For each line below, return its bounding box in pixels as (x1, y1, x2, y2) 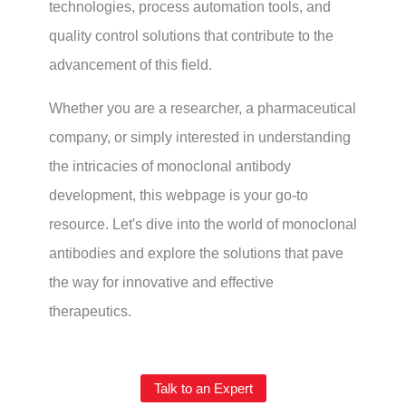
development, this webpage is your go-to (48, 188, 308, 204)
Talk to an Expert (153, 381, 253, 397)
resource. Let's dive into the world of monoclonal (48, 217, 357, 233)
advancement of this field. (48, 57, 212, 73)
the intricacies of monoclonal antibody (48, 159, 291, 175)
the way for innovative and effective (48, 275, 274, 291)
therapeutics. (48, 304, 131, 320)
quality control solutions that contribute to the (48, 28, 333, 44)
